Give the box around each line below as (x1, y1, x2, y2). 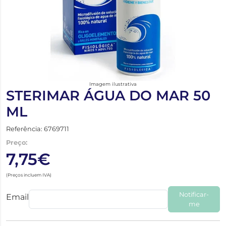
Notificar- (179, 190, 209, 198)
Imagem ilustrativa (89, 81, 137, 87)
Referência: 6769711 (6, 125, 69, 133)
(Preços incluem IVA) (6, 172, 51, 178)
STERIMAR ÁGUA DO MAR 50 (6, 87, 210, 104)
